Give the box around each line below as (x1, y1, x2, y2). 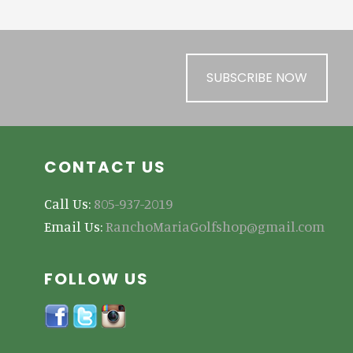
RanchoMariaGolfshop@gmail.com (106, 217, 325, 236)
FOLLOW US (44, 268, 149, 291)
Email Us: (44, 217, 106, 236)
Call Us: (44, 195, 94, 213)
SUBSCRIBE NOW (206, 69, 307, 87)
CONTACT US (44, 156, 166, 179)
